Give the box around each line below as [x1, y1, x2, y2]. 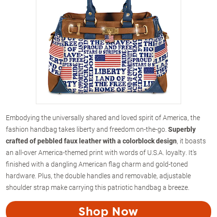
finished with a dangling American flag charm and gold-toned [6, 159, 188, 169]
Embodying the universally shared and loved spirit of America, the [6, 112, 200, 122]
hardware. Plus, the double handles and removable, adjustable [6, 170, 191, 180]
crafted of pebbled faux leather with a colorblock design [6, 136, 177, 145]
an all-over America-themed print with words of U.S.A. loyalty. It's [6, 147, 197, 157]
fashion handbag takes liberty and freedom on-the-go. [6, 124, 168, 134]
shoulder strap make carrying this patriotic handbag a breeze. [6, 182, 189, 192]
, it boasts [177, 136, 206, 145]
